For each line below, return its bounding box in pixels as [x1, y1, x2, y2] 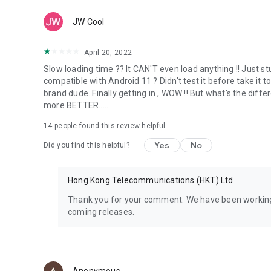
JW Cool [73, 17, 105, 27]
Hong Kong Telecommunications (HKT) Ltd [68, 175, 233, 185]
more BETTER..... [44, 100, 109, 110]
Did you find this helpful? [44, 141, 129, 149]
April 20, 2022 [84, 48, 132, 57]
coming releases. [68, 207, 135, 217]
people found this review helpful [52, 122, 166, 130]
